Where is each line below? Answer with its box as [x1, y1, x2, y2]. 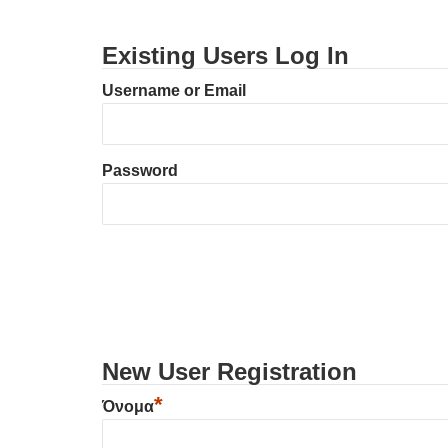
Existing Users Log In [102, 42, 349, 70]
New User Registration [102, 358, 357, 386]
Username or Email [102, 82, 246, 100]
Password [102, 162, 178, 180]
